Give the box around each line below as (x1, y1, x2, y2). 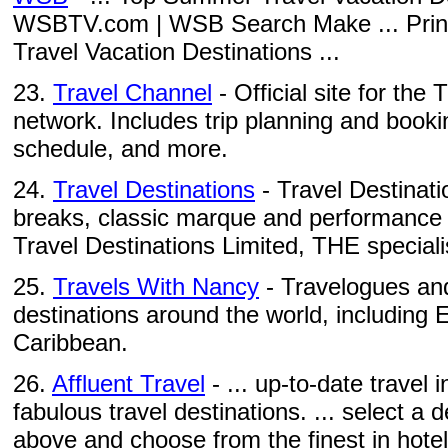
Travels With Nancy (53, 273, 259, 300)
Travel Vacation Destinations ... (13, 38, 340, 65)
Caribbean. (13, 329, 128, 356)
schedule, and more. (13, 135, 228, 162)
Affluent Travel (52, 370, 205, 397)
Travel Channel (53, 79, 212, 106)
